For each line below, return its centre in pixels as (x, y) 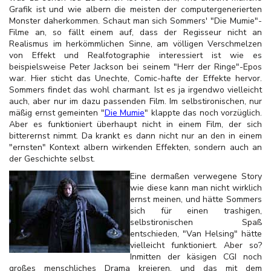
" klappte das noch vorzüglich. (203, 113)
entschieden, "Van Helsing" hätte (196, 234)
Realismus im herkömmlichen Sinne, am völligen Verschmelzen (135, 44)
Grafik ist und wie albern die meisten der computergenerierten (135, 9)
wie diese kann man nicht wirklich (196, 188)
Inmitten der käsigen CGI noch (196, 257)
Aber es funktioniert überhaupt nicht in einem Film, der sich (135, 124)
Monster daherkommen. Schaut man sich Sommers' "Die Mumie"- (135, 21)
